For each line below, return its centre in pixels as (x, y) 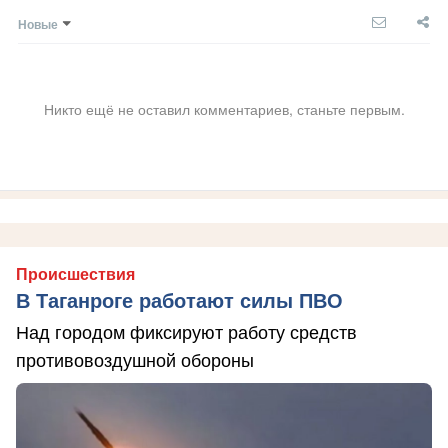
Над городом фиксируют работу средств (186, 333)
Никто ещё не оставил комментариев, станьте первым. (224, 109)
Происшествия (75, 275)
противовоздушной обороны (135, 361)
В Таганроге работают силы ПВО (179, 301)
